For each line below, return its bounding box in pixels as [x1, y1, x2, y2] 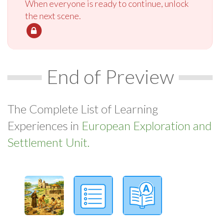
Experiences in [7, 118, 82, 133]
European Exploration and [82, 118, 212, 133]
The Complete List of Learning [7, 101, 158, 116]
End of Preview [46, 64, 174, 88]
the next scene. [25, 10, 81, 21]
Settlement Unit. [7, 135, 90, 149]
